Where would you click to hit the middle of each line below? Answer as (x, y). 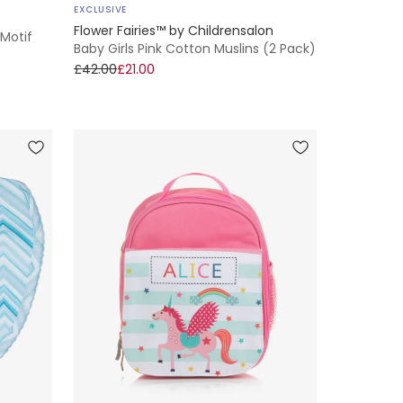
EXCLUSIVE (100, 10)
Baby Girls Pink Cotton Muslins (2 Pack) (195, 49)
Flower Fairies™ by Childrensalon (174, 31)
